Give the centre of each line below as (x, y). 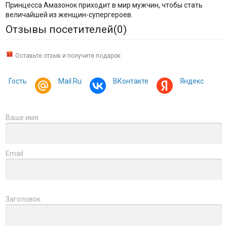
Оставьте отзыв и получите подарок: (67, 55)
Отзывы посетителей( (61, 29)
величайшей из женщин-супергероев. (69, 14)
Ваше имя (22, 117)
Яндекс (192, 81)
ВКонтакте (130, 81)
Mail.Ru (70, 81)
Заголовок (23, 199)
